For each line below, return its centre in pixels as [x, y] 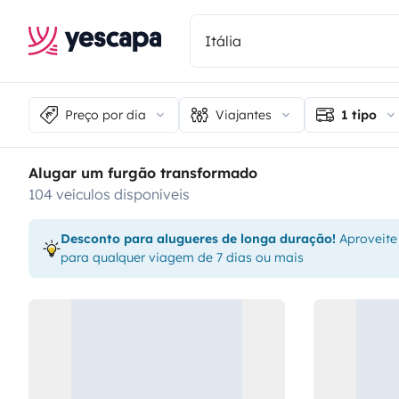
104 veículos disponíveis [112, 194]
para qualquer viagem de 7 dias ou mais [182, 257]
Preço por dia [106, 114]
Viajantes [244, 114]
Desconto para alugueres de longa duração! [198, 239]
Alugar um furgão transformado [143, 173]
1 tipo [359, 114]
